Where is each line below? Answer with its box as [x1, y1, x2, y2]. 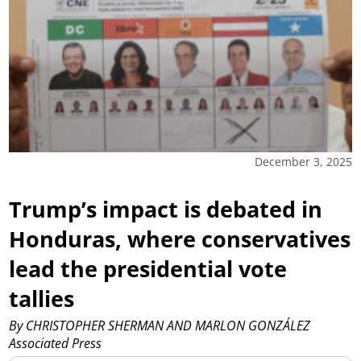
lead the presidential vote [9, 253, 288, 284]
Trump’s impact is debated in [9, 193, 323, 224]
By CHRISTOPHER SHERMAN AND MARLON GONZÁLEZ [9, 317, 311, 335]
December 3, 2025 [254, 153, 352, 169]
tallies [9, 283, 75, 313]
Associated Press [9, 334, 102, 353]
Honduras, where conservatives [9, 223, 351, 254]
